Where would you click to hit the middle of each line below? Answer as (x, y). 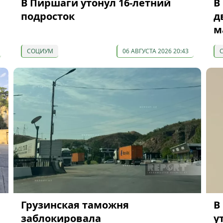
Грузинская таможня (75, 205)
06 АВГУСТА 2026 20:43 (155, 51)
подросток (48, 16)
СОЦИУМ (40, 51)
